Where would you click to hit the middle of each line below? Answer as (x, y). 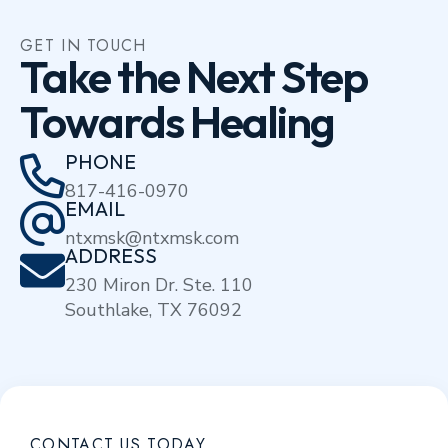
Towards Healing (177, 122)
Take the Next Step (193, 77)
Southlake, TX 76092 (153, 310)
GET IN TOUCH (83, 46)
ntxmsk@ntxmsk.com (152, 238)
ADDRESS (111, 256)
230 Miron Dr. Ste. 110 (159, 285)
